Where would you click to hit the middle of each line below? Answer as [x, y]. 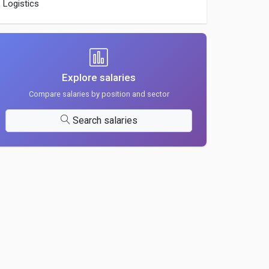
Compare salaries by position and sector [99, 94]
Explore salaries [99, 77]
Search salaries [105, 120]
